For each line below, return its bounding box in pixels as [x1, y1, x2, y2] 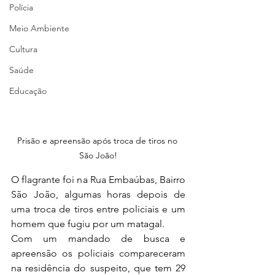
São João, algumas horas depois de [11, 188, 185, 200]
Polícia [9, 2, 33, 13]
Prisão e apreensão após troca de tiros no [17, 134, 180, 146]
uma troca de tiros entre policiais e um [11, 203, 185, 215]
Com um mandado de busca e [11, 232, 185, 244]
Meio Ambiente [9, 23, 69, 34]
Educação [9, 85, 47, 96]
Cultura [9, 44, 37, 55]
